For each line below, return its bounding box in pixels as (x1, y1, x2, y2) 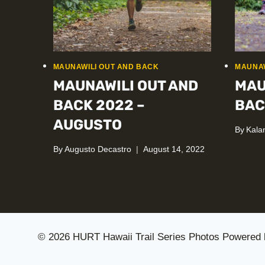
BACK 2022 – (53, 97, 145, 114)
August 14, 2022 (143, 144, 205, 154)
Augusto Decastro (64, 144, 131, 154)
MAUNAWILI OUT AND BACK (53, 63, 159, 72)
